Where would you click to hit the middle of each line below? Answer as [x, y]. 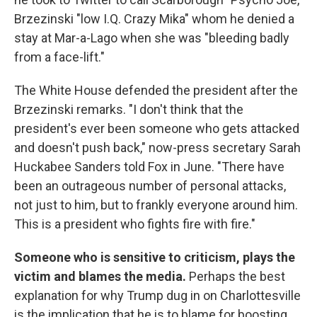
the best [262, 277]
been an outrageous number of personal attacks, [150, 186]
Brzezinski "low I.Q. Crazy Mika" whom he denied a [154, 19]
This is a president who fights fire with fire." [135, 224]
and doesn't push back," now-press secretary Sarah [157, 148]
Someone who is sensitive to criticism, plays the [155, 258]
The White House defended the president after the [156, 91]
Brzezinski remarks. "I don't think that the [129, 110]
